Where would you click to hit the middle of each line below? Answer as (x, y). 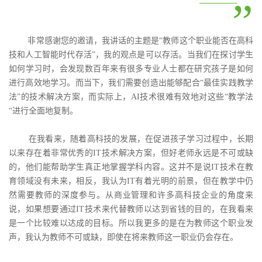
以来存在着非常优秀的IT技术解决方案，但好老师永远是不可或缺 (131, 153)
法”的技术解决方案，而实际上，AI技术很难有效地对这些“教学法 (131, 97)
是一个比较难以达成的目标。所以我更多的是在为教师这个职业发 (131, 223)
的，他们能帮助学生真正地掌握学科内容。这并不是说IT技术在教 (131, 167)
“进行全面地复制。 (43, 111)
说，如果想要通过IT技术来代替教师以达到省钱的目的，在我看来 (131, 209)
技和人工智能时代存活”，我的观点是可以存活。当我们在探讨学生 (131, 55)
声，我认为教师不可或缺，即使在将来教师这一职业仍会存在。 (123, 237)
